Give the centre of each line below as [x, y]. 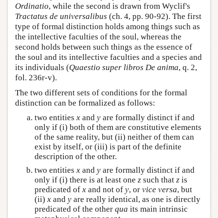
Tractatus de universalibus [61, 16]
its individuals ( [42, 67]
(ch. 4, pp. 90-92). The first [154, 16]
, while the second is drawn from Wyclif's [119, 6]
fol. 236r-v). [36, 77]
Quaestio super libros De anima [124, 67]
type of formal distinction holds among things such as [108, 26]
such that [159, 180]
